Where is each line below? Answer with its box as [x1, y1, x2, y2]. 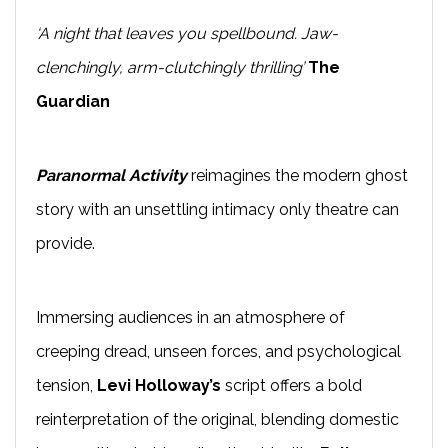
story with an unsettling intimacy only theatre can [36, 199, 399, 219]
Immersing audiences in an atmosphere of [36, 307, 345, 327]
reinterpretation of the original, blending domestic [36, 409, 399, 429]
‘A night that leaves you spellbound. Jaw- [36, 23, 338, 43]
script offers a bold [221, 375, 362, 395]
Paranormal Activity [36, 165, 191, 185]
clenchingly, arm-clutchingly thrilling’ [36, 57, 308, 77]
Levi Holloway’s [97, 375, 221, 395]
